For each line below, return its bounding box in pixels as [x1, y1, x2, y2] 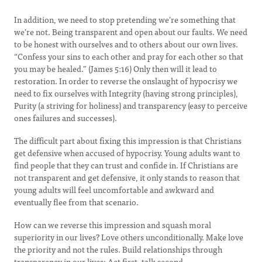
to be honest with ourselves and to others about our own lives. [14, 37, 240, 50]
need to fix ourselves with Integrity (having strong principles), [14, 87, 238, 99]
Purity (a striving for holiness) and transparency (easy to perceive [14, 99, 247, 112]
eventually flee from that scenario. [14, 195, 139, 208]
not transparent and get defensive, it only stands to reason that [14, 171, 240, 184]
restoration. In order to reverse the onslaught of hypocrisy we [14, 74, 237, 87]
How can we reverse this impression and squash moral [14, 218, 211, 231]
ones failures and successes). [14, 111, 117, 124]
